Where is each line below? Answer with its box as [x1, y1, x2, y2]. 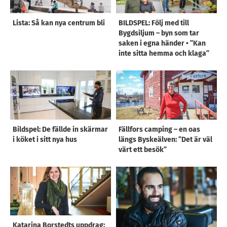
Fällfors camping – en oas [119, 125, 200, 134]
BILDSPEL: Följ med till [119, 19, 189, 28]
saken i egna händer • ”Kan [119, 39, 206, 48]
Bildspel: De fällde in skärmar [13, 125, 108, 134]
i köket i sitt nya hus [13, 135, 77, 144]
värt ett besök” [119, 145, 167, 154]
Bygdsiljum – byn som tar [119, 29, 199, 38]
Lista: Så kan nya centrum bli [13, 19, 105, 28]
